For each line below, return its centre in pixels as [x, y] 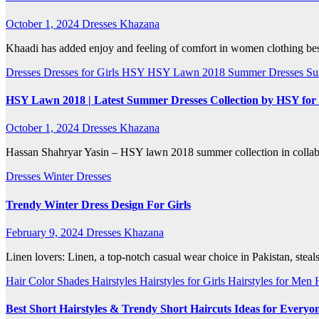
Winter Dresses [77, 177]
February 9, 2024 [46, 232]
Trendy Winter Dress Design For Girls [98, 204]
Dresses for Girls [83, 72]
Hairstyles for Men [271, 281]
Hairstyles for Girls [184, 281]
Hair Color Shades [49, 281]
